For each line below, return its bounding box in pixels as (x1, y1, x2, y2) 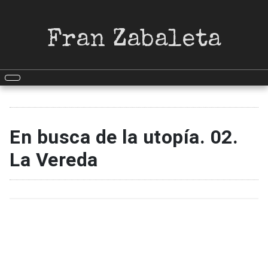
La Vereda (10, 148, 98, 171)
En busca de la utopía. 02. (10, 125, 238, 148)
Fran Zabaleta (47, 29, 221, 53)
